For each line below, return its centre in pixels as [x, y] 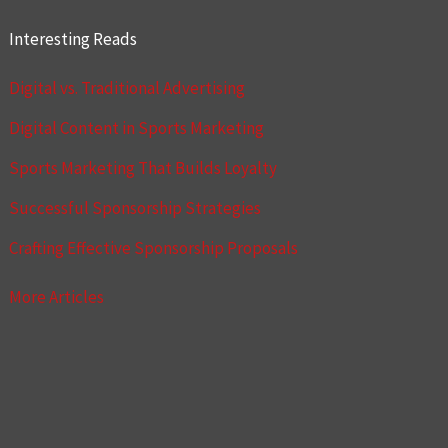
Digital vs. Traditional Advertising [127, 88]
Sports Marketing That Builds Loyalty [143, 168]
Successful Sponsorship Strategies [135, 208]
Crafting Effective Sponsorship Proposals [154, 248]
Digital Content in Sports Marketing [137, 128]
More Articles [57, 297]
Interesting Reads [73, 38]
